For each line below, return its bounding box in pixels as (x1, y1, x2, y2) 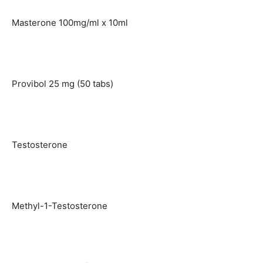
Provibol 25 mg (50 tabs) (12, 77, 113, 89)
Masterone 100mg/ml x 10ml (12, 16, 128, 28)
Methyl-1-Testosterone (12, 200, 107, 211)
